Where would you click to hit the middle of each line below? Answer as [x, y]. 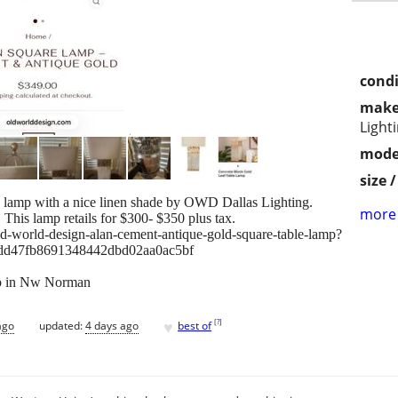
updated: [62, 325]
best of [195, 325]
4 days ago [112, 325]
